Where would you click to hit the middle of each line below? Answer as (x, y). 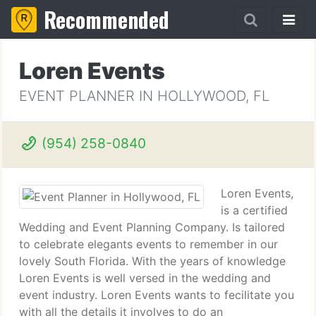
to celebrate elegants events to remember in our (148, 244)
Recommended (107, 19)
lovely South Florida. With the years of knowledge (152, 261)
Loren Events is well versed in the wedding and (145, 278)
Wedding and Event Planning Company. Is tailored (152, 227)
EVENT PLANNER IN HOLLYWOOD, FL (144, 96)
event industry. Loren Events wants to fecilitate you (157, 295)
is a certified (254, 210)
